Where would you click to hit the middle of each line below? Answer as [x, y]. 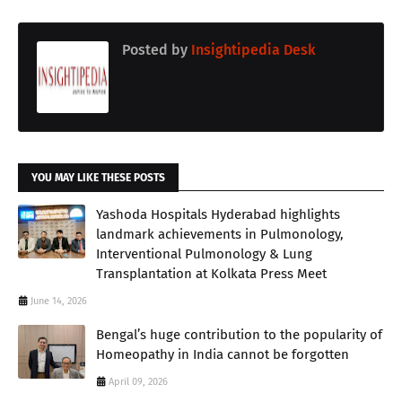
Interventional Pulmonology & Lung [204, 253]
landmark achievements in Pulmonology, [220, 234]
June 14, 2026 [59, 301]
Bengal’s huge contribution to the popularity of [239, 334]
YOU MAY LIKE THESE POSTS [98, 177]
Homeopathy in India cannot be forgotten [223, 354]
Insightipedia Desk [252, 49]
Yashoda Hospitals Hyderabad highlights [218, 214]
